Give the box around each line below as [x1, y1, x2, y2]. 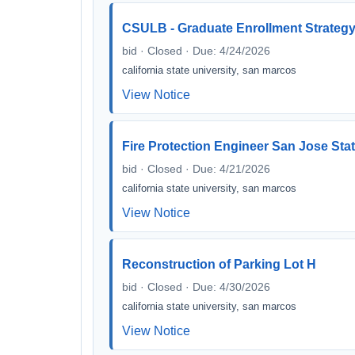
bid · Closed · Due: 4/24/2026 [122, 44, 270, 57]
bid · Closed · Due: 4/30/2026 [122, 281, 270, 293]
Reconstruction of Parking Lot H [122, 258, 316, 271]
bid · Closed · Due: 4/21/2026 [122, 162, 270, 175]
